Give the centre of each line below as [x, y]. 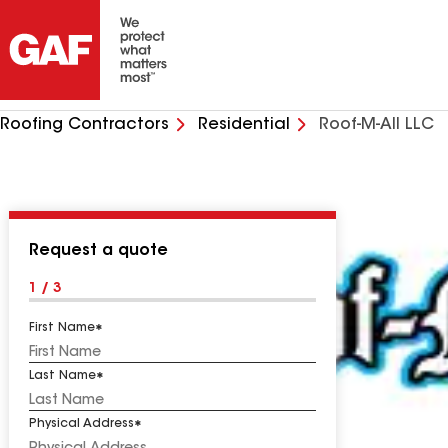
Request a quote [98, 251]
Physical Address [81, 424]
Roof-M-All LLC [376, 125]
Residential [244, 125]
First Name [62, 328]
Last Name [62, 376]
